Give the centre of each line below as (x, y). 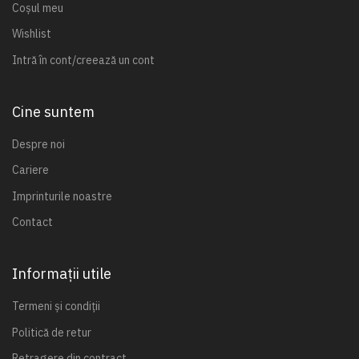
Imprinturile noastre (62, 196)
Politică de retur (52, 332)
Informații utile (62, 274)
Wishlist (32, 34)
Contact (32, 222)
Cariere (30, 170)
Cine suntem (53, 111)
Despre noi (38, 144)
